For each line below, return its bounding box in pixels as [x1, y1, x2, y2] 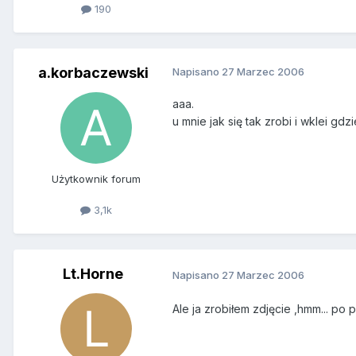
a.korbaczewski [37, 64, 149, 81]
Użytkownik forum [52, 172, 141, 185]
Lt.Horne [63, 265, 123, 283]
